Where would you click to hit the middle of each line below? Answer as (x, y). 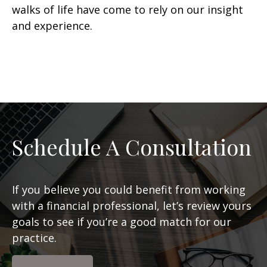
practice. (34, 238)
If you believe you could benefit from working (129, 190)
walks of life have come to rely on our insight (128, 10)
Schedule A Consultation (132, 147)
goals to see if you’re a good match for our (122, 222)
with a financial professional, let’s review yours (132, 206)
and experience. (52, 26)
